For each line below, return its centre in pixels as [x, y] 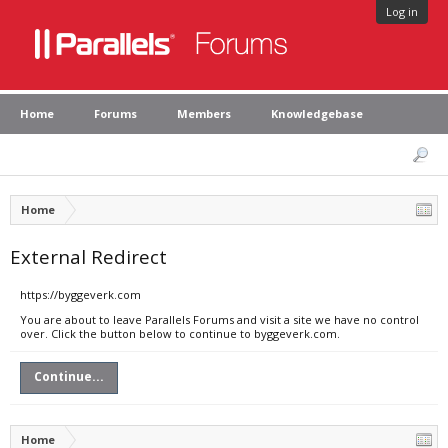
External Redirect [88, 256]
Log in [402, 11]
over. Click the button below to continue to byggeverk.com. [180, 333]
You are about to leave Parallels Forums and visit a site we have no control [219, 319]
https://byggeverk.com [80, 294]
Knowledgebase [317, 113]
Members [204, 113]
